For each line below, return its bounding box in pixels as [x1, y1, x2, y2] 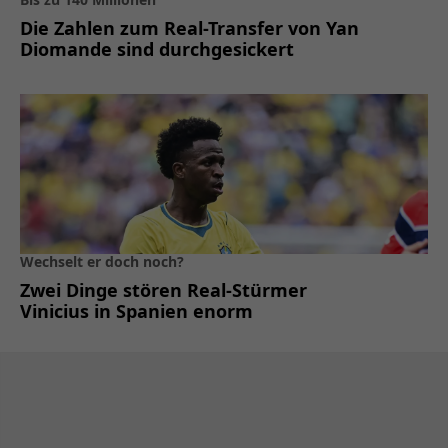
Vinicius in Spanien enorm [20, 298, 253, 323]
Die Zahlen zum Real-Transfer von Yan [20, 15, 359, 40]
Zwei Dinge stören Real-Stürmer [20, 277, 307, 302]
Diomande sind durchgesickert [20, 36, 294, 61]
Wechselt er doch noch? [20, 251, 184, 271]
